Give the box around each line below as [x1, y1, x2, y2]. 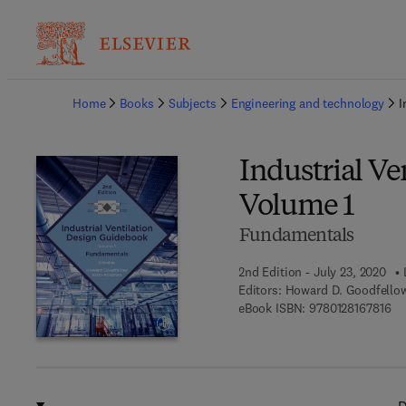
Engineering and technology [230, 95, 385, 111]
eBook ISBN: [237, 300, 306, 316]
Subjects [168, 95, 217, 111]
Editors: [237, 282, 282, 298]
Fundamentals [238, 227, 354, 246]
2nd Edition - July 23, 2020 [237, 264, 387, 280]
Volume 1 [238, 193, 353, 222]
